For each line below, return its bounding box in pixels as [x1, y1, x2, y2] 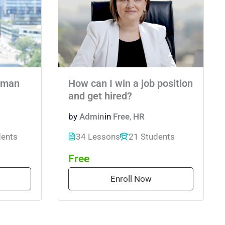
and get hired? [68, 90, 132, 102]
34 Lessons [76, 131, 120, 142]
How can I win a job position [68, 78, 193, 90]
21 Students [129, 131, 175, 142]
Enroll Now [110, 173, 152, 184]
